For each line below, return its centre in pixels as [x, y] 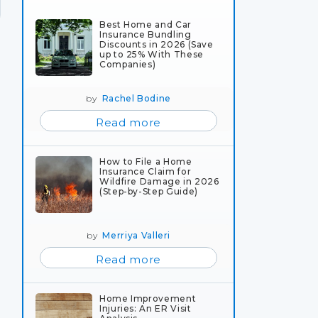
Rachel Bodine [136, 98]
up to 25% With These [152, 54]
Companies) [128, 64]
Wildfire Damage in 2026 [159, 181]
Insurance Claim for [146, 171]
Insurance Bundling [146, 34]
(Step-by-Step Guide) [149, 191]
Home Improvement [148, 298]
